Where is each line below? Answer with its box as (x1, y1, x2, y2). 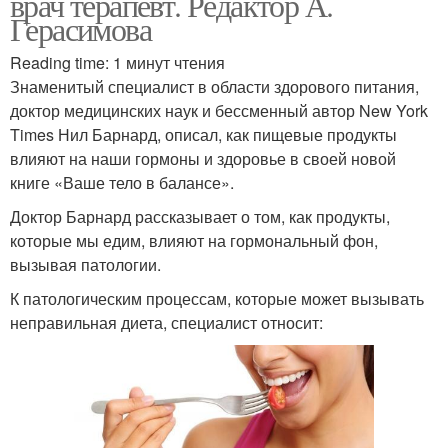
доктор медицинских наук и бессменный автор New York (10, 98, 428, 122)
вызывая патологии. (10, 252, 161, 276)
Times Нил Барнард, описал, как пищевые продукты (10, 122, 397, 146)
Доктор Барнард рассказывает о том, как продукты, (10, 204, 390, 228)
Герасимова (10, 6, 151, 50)
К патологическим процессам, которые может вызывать (10, 286, 424, 310)
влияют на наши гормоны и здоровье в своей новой (10, 146, 396, 170)
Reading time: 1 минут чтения (10, 50, 225, 74)
